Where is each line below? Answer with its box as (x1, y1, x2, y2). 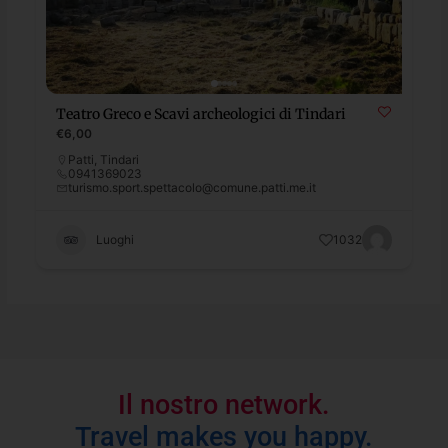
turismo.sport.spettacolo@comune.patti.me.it (68, 179, 317, 195)
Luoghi (96, 231, 135, 247)
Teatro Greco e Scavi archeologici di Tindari (56, 104, 347, 123)
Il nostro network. (118, 388, 330, 421)
